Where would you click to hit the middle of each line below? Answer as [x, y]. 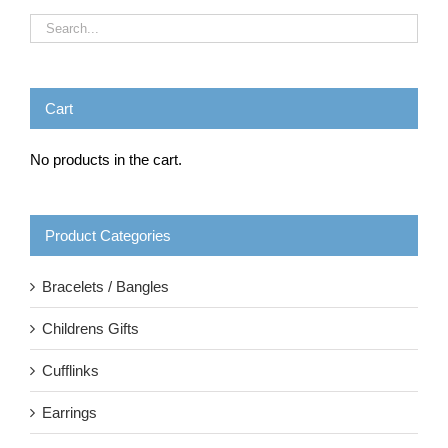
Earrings [69, 413]
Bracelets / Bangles [105, 287]
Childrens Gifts [90, 329]
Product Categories [108, 236]
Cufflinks [70, 371]
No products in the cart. [106, 160]
